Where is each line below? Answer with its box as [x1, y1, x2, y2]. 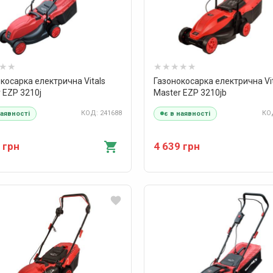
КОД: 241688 [81, 109, 122, 118]
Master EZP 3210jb [154, 88, 227, 97]
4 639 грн [154, 140, 200, 152]
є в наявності [164, 109, 211, 118]
